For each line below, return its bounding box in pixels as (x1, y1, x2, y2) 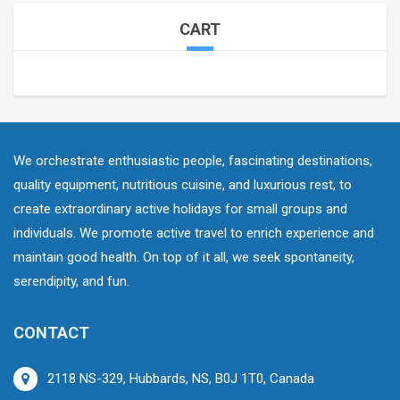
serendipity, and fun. (13, 273, 129, 289)
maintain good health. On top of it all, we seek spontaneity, (13, 249, 354, 265)
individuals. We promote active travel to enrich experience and (13, 225, 374, 241)
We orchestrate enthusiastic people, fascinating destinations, (13, 153, 372, 169)
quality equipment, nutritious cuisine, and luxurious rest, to (13, 177, 352, 193)
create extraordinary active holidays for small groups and (13, 201, 347, 217)
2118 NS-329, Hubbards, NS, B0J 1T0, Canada (47, 371, 314, 387)
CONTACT (13, 323, 89, 342)
